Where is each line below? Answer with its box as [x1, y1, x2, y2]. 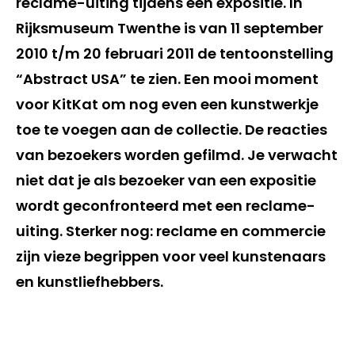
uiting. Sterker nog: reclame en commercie [16, 221, 326, 241]
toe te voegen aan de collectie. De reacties [16, 120, 327, 139]
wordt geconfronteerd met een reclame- [16, 196, 315, 216]
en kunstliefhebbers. [16, 272, 163, 292]
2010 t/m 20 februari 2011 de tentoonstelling [16, 44, 334, 63]
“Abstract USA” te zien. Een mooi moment [16, 69, 319, 89]
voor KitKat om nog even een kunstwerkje [16, 94, 319, 114]
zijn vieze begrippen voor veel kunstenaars [16, 246, 326, 266]
